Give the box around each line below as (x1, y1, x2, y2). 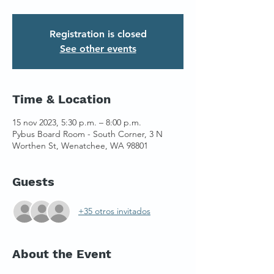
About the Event (12, 246, 111, 261)
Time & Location (12, 91, 111, 106)
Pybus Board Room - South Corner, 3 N (12, 128, 163, 139)
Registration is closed (49, 28, 147, 40)
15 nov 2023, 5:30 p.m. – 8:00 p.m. (12, 116, 141, 128)
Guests (12, 174, 54, 189)
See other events (59, 42, 136, 54)
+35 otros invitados (78, 206, 150, 217)
